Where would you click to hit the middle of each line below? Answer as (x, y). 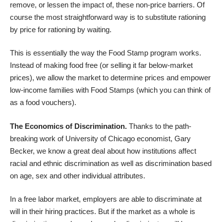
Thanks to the (152, 126)
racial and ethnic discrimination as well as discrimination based (111, 163)
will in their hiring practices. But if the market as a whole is (103, 212)
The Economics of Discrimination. (69, 126)
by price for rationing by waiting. (61, 29)
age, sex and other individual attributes (82, 175)
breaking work (33, 138)
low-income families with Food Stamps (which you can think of (110, 90)
